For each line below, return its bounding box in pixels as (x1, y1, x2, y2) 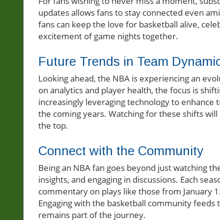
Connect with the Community (38, 143, 203, 159)
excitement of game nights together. (38, 30, 178, 42)
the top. (38, 120, 68, 132)
